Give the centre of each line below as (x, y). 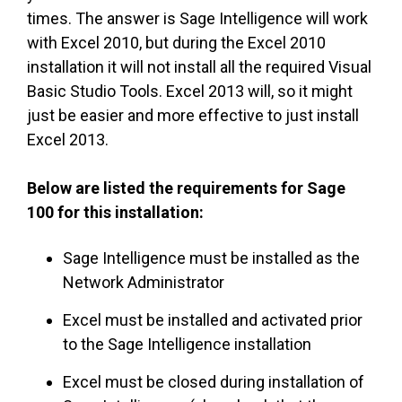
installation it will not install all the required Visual (199, 67)
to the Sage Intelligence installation (187, 345)
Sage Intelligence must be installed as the (211, 258)
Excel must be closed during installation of (214, 382)
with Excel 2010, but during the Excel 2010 (176, 43)
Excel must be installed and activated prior (213, 320)
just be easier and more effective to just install (193, 116)
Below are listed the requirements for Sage (186, 188)
